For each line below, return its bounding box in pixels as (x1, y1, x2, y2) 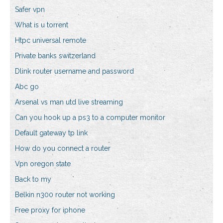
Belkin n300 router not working (15, 191, 115, 199)
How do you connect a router (15, 144, 111, 153)
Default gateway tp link (15, 129, 88, 137)
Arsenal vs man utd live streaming (15, 98, 123, 107)
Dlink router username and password (15, 67, 134, 76)
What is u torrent (15, 21, 68, 29)
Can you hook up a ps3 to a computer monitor (15, 113, 165, 122)
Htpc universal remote (15, 36, 86, 45)
